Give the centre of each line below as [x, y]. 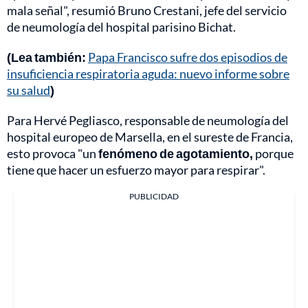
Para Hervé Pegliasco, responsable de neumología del [148, 120]
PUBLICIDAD [154, 196]
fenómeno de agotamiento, [176, 153]
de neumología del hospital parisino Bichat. [121, 26]
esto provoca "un [53, 153]
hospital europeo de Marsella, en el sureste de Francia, [150, 136]
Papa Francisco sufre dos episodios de [188, 57]
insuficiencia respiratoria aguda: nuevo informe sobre [148, 73]
